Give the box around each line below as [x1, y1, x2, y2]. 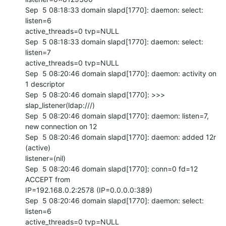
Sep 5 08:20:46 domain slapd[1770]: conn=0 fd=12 [25, 164, 198, 173]
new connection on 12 [25, 122, 97, 131]
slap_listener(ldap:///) [25, 100, 95, 109]
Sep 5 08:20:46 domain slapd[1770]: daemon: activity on [25, 69, 216, 78]
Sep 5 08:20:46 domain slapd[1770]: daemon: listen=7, [25, 111, 209, 120]
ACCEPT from [25, 175, 72, 184]
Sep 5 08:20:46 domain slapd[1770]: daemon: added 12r [25, 132, 216, 141]
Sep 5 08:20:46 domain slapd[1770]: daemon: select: [25, 196, 204, 205]
